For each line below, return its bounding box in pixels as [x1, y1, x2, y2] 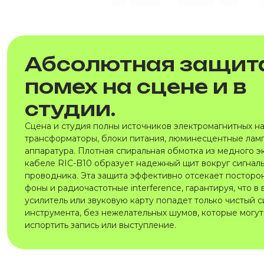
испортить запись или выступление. [25, 220, 176, 230]
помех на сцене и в [25, 75, 246, 98]
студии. [25, 97, 115, 121]
